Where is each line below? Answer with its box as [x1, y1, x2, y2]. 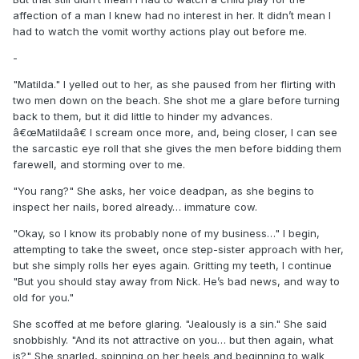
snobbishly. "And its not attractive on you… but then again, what [13, 333, 333, 347]
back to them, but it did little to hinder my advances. [13, 110, 272, 123]
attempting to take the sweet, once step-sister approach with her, [13, 243, 344, 256]
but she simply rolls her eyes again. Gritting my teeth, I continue [13, 259, 332, 272]
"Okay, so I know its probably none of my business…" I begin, [13, 227, 320, 240]
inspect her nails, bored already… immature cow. [13, 200, 257, 214]
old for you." [13, 291, 74, 305]
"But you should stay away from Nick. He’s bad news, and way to [13, 275, 340, 288]
